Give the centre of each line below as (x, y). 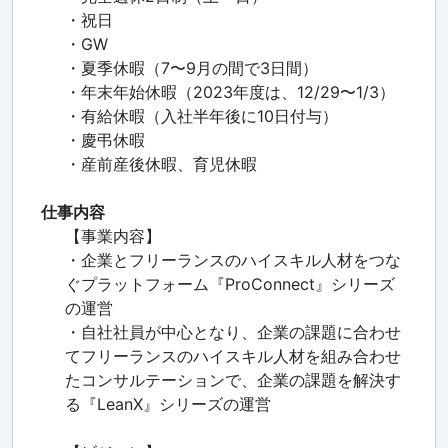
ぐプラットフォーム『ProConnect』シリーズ (229, 284)
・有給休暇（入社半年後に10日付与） (201, 116)
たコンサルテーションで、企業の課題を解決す (232, 380)
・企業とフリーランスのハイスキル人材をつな (232, 260)
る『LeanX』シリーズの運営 (167, 404)
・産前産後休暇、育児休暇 (160, 164)
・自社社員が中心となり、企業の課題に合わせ (232, 332)
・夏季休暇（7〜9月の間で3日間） (191, 68)
